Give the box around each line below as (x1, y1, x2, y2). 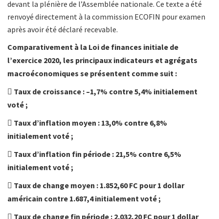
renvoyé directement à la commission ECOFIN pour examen (7, 12, 205, 22)
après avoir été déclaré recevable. (7, 24, 118, 35)
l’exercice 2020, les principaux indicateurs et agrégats (7, 55, 197, 66)
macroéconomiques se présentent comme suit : (7, 68, 177, 79)
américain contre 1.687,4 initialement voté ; (7, 194, 161, 204)
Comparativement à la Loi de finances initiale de (7, 42, 178, 52)
